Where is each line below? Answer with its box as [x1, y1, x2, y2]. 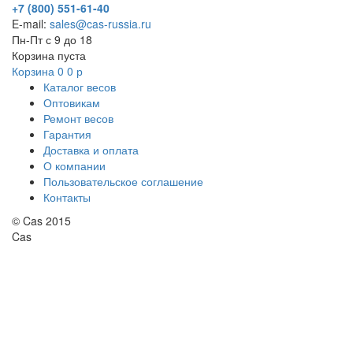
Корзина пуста [12, 47, 86, 64]
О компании [43, 158, 106, 174]
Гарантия [43, 126, 91, 143]
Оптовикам [43, 95, 100, 111]
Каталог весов [43, 79, 116, 95]
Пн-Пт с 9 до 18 [12, 32, 92, 48]
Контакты [43, 189, 91, 206]
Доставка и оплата [43, 142, 139, 158]
